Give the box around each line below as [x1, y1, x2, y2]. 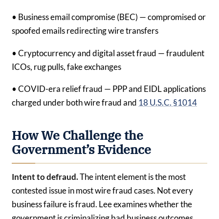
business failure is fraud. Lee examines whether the [12, 198, 192, 209]
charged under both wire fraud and [12, 97, 138, 108]
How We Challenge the [12, 127, 143, 143]
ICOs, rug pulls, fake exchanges [12, 61, 121, 72]
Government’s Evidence [12, 141, 151, 157]
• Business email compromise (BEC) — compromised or [12, 12, 206, 22]
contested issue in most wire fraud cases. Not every [12, 185, 193, 196]
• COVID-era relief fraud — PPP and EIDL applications [12, 84, 206, 94]
